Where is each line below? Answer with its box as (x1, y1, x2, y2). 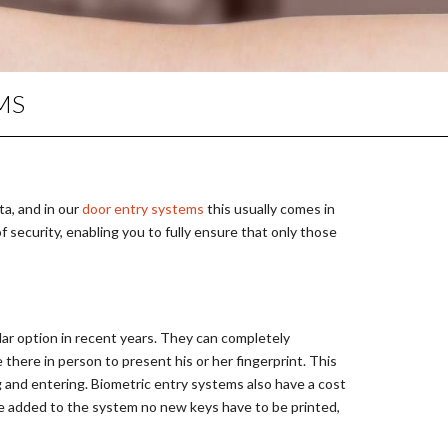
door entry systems (82, 200, 204, 217)
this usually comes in (204, 200, 335, 217)
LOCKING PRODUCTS (95, 66, 246, 84)
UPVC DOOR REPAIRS (95, 136, 248, 154)
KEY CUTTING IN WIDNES (95, 101, 275, 119)
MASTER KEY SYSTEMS (95, 31, 256, 49)
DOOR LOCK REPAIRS (95, 171, 247, 189)
